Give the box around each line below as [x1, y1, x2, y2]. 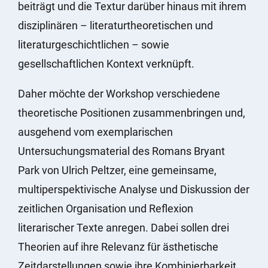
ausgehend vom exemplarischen [18, 125, 173, 138]
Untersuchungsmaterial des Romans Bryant [18, 144, 225, 157]
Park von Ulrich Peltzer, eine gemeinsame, [18, 163, 217, 176]
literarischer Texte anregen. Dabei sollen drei [18, 221, 229, 234]
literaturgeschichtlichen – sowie [18, 38, 169, 51]
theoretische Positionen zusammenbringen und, [18, 106, 245, 119]
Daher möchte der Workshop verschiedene [18, 87, 220, 100]
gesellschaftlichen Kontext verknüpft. [18, 57, 194, 70]
